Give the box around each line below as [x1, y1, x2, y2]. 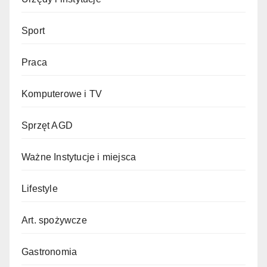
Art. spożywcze [21, 215, 87, 225]
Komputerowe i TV [21, 88, 103, 99]
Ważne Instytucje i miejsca [21, 151, 136, 162]
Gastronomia [21, 246, 77, 257]
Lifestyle [21, 183, 58, 194]
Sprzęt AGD [21, 120, 73, 131]
